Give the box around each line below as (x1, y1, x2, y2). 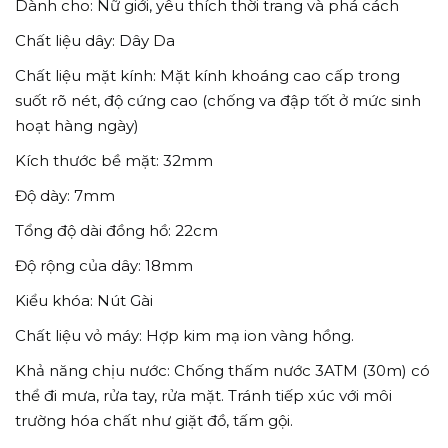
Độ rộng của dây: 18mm (15, 256, 193, 276)
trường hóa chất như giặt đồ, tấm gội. (15, 411, 293, 431)
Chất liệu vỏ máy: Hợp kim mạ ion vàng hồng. (15, 326, 354, 346)
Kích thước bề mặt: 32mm (15, 151, 213, 171)
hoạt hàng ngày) (15, 116, 139, 136)
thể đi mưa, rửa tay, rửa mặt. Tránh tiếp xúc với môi (15, 386, 392, 406)
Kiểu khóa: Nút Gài (15, 291, 153, 311)
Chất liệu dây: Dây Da (15, 31, 175, 51)
